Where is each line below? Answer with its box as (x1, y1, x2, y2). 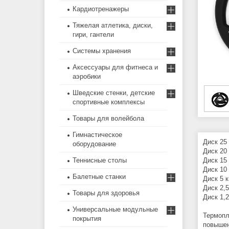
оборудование (73, 140, 116, 148)
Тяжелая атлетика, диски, (73, 21, 153, 30)
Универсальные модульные (73, 205, 158, 214)
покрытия (73, 215, 101, 223)
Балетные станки (73, 173, 126, 181)
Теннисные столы (73, 156, 127, 165)
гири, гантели (73, 31, 114, 39)
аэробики (73, 73, 101, 81)
